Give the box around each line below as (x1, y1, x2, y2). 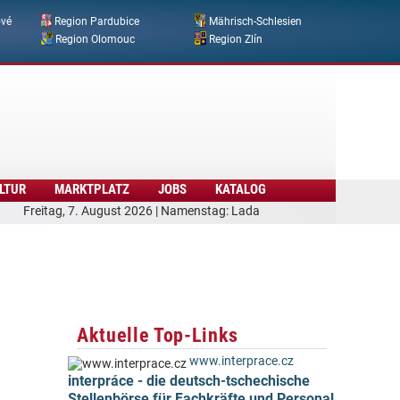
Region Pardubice (54, 15, 139, 29)
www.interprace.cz (189, 354, 294, 369)
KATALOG (214, 180, 266, 197)
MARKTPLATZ (54, 180, 130, 197)
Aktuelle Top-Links (77, 323, 239, 346)
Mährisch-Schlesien (209, 15, 302, 29)
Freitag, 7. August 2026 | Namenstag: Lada (23, 204, 260, 219)
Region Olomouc (55, 33, 135, 46)
